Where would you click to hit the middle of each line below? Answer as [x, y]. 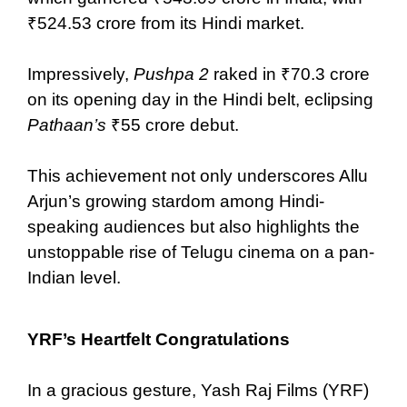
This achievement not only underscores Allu [198, 175]
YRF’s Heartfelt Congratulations [159, 339]
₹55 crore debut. [173, 124]
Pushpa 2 [171, 74]
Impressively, [80, 74]
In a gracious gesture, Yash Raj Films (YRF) [198, 390]
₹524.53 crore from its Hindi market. [166, 23]
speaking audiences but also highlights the [194, 226]
